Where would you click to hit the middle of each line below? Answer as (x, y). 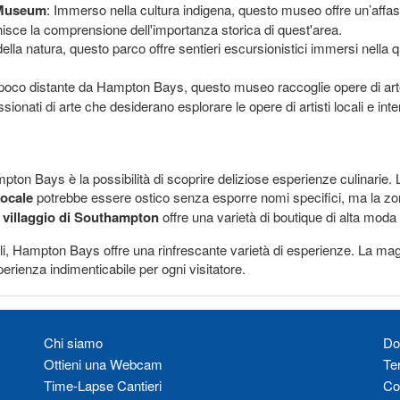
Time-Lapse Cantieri (103, 385)
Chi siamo (73, 342)
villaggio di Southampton (81, 217)
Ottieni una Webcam (103, 364)
